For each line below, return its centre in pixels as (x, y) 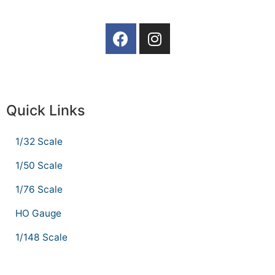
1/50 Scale (39, 166)
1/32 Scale (39, 142)
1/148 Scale (41, 238)
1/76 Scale (39, 190)
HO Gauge (38, 214)
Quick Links (45, 110)
